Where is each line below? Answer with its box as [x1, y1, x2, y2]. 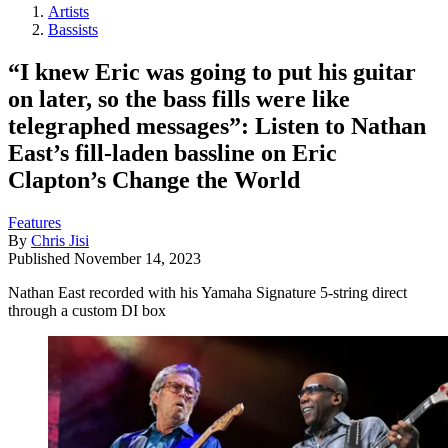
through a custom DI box [8, 301, 166, 319]
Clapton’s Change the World [8, 166, 300, 193]
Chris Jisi [31, 231, 89, 249]
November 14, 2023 [74, 249, 201, 267]
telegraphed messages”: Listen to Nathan [8, 112, 426, 139]
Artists [48, 3, 89, 20]
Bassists [48, 21, 98, 38]
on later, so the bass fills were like [8, 85, 350, 112]
